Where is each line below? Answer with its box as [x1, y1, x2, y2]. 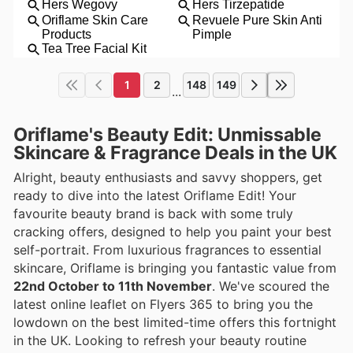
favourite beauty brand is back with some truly [13, 205, 293, 221]
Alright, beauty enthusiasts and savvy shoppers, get [13, 169, 322, 185]
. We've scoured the [212, 277, 329, 294]
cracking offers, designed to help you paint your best [13, 223, 332, 240]
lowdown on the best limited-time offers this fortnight [13, 314, 336, 330]
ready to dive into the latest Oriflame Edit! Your [13, 187, 296, 203]
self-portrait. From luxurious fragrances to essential [13, 241, 321, 258]
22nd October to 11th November [13, 277, 212, 294]
